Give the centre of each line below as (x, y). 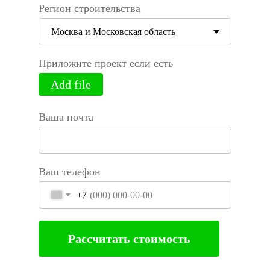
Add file (71, 84)
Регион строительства (89, 8)
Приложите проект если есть (106, 63)
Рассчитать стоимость (129, 238)
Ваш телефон (70, 172)
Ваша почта (66, 117)
